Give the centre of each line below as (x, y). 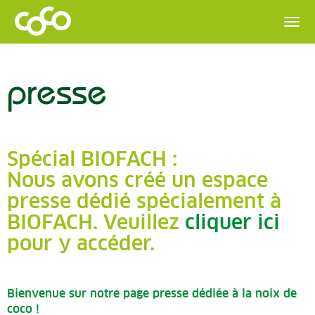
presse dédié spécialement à (144, 202)
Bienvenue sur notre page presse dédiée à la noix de (152, 294)
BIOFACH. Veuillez (96, 224)
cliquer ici (232, 224)
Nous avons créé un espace (137, 181)
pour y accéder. (81, 245)
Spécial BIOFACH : (92, 160)
